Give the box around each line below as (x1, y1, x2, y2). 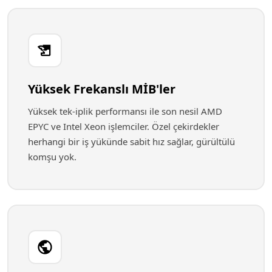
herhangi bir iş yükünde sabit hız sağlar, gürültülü (28, 135, 235, 148)
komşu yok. (28, 151, 76, 163)
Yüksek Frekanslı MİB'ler (28, 81, 175, 97)
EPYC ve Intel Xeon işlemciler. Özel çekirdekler (28, 120, 219, 132)
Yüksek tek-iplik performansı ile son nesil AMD (28, 105, 222, 117)
